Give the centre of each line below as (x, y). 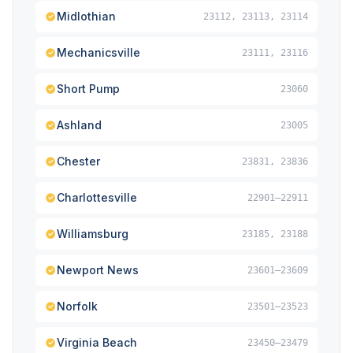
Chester (78, 161)
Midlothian (86, 16)
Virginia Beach (97, 342)
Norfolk (77, 306)
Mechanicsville (98, 52)
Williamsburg (93, 234)
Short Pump (88, 89)
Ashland (79, 125)
